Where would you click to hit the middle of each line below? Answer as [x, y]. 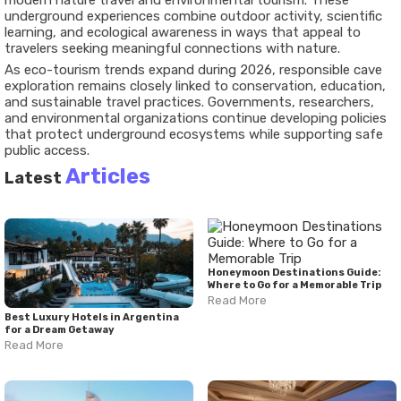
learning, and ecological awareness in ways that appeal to [183, 32]
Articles [108, 176]
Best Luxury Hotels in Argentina [92, 317]
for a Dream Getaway [60, 330]
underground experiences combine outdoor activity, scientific [193, 16]
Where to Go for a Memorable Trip [294, 285]
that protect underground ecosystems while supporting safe [194, 134]
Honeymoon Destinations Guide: [294, 273]
